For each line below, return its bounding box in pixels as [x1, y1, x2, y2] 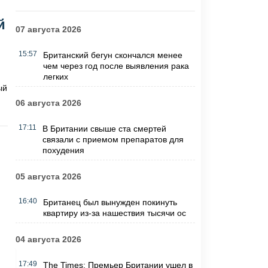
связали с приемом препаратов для [42, 135, 184, 145]
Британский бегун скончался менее [42, 50, 182, 60]
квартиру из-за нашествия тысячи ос [42, 208, 186, 218]
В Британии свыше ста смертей [42, 124, 166, 134]
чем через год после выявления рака [42, 61, 189, 71]
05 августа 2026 [15, 172, 81, 182]
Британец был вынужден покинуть [42, 197, 177, 208]
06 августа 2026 [15, 98, 81, 108]
